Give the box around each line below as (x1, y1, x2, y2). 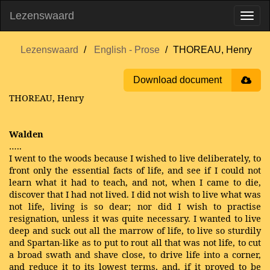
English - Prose (94, 45, 160, 55)
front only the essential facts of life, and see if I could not (9, 164, 261, 176)
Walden (9, 128, 43, 140)
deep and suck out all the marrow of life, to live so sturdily (9, 224, 261, 236)
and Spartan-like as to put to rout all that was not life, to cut (9, 236, 261, 248)
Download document (133, 75, 222, 85)
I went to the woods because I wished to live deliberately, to (9, 152, 261, 164)
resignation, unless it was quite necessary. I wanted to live (9, 212, 261, 224)
